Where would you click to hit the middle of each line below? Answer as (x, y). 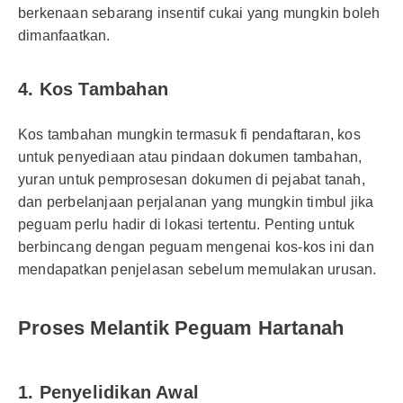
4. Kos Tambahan (93, 89)
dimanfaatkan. (64, 36)
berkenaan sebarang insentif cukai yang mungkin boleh (199, 13)
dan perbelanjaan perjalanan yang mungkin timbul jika (196, 202)
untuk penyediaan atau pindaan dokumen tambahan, (190, 157)
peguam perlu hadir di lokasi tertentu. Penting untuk (187, 224)
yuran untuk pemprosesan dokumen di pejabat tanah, (192, 179)
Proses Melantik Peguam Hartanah (181, 328)
